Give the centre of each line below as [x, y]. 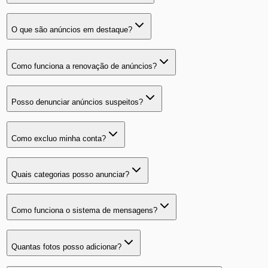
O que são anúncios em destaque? [71, 30]
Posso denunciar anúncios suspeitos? [77, 102]
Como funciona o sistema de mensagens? [84, 211]
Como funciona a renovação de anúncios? [84, 66]
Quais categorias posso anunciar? [70, 174]
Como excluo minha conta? [58, 138]
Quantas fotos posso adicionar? [66, 246]
